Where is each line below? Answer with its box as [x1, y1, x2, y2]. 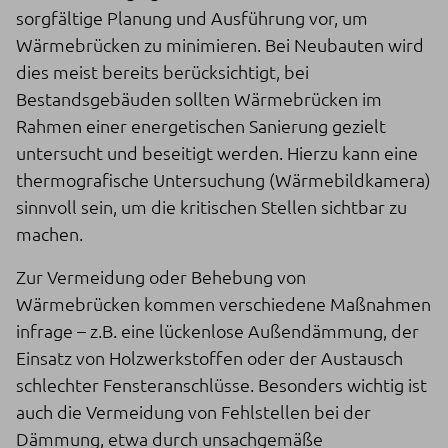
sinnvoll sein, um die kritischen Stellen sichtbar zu [16, 194, 407, 218]
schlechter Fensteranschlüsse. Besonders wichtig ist [16, 372, 427, 396]
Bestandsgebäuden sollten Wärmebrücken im [16, 86, 382, 110]
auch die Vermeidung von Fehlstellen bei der [16, 399, 371, 423]
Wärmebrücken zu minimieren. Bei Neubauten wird [16, 32, 424, 56]
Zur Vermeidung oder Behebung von [16, 264, 306, 288]
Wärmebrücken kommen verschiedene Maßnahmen [16, 291, 431, 315]
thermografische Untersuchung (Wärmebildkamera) [16, 167, 431, 191]
